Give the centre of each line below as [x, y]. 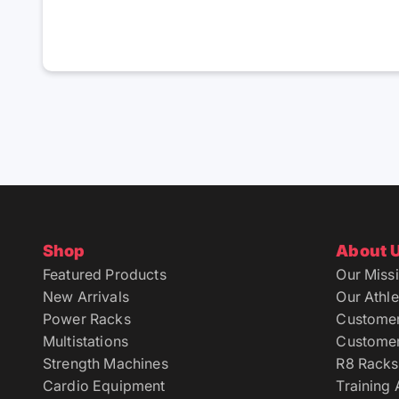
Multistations [86, 342]
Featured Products [105, 275]
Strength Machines [106, 364]
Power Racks [87, 319]
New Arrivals [86, 297]
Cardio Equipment [104, 386]
